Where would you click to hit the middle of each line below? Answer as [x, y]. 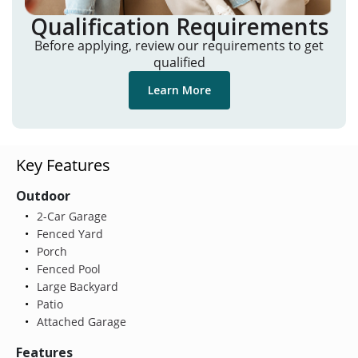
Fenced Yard [68, 233]
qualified [179, 63]
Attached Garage [80, 321]
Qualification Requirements [179, 27]
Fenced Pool [67, 268]
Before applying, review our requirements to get [179, 46]
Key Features [63, 165]
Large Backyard [76, 286]
